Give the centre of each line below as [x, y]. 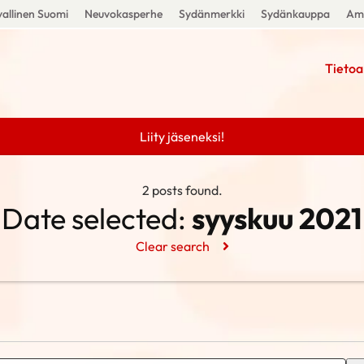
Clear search [172, 246]
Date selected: [94, 218]
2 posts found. [182, 190]
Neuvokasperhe [123, 14]
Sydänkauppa [295, 14]
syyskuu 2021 [274, 218]
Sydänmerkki [211, 14]
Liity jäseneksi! [182, 136]
